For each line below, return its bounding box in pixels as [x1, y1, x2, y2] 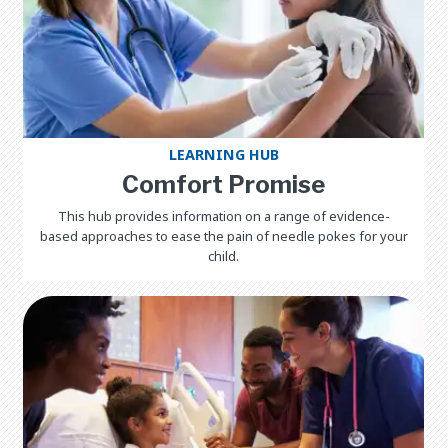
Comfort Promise [122, 169, 326, 199]
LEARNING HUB [168, 144, 279, 164]
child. [208, 246, 240, 265]
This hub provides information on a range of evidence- [57, 206, 390, 225]
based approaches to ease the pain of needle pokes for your [39, 226, 408, 245]
